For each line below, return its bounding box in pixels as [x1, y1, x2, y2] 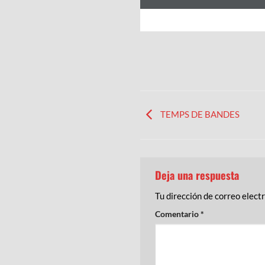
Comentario [155, 209, 201, 219]
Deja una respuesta [155, 167, 242, 183]
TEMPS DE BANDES [159, 108, 240, 119]
